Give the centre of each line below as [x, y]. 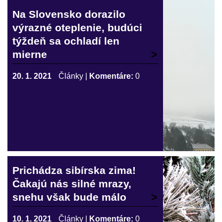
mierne [30, 54]
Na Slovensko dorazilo [69, 14]
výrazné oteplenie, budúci [77, 28]
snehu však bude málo [69, 197]
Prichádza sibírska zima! [74, 170]
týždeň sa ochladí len [66, 41]
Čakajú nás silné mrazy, [72, 184]
